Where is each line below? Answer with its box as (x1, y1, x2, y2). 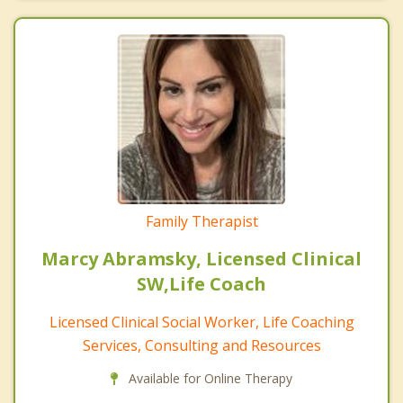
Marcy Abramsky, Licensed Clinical (41, 246, 362, 271)
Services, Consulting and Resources (82, 335, 321, 355)
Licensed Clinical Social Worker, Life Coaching (49, 311, 354, 332)
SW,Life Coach (137, 271, 266, 296)
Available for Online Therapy (125, 369, 292, 387)
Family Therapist (145, 210, 258, 231)
